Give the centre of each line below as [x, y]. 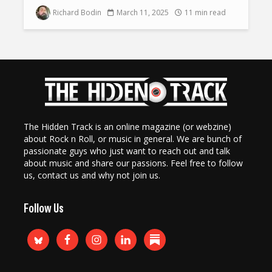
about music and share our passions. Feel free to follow [133, 163]
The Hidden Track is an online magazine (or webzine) [127, 127]
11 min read [205, 12]
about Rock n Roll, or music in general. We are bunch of [133, 139]
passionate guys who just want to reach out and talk [127, 151]
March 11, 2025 [143, 12]
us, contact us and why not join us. [92, 175]
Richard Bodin [77, 12]
